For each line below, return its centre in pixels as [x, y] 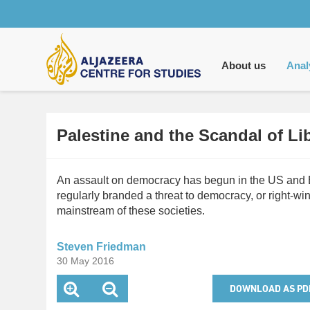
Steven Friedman [101, 247]
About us [243, 65]
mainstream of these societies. [131, 211]
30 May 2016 [85, 261]
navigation [94, 61]
